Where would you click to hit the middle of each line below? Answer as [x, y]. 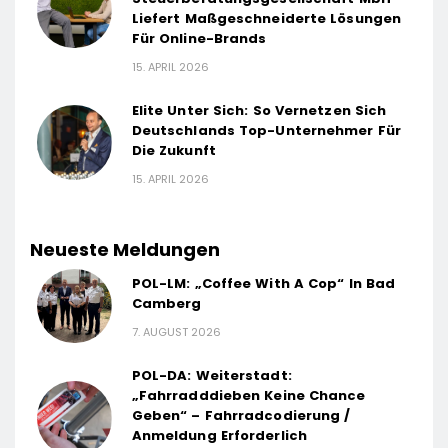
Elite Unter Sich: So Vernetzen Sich [259, 110]
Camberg [166, 303]
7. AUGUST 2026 [176, 331]
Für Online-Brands [199, 38]
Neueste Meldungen [125, 249]
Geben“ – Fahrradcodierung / [241, 416]
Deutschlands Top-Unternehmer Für [266, 130]
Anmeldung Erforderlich [219, 436]
